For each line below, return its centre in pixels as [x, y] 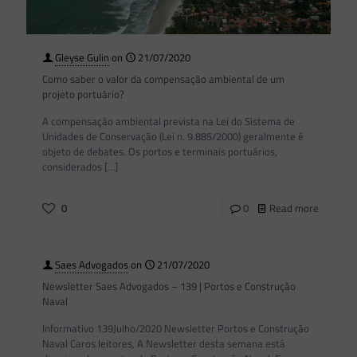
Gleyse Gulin [82, 57]
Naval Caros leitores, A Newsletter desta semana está [164, 343]
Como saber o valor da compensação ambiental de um [163, 78]
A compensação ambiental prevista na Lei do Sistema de [169, 121]
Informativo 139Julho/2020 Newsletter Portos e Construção [176, 328]
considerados [72, 166]
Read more [294, 208]
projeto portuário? [83, 94]
